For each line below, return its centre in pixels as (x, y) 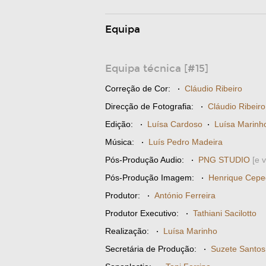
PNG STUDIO (224, 160)
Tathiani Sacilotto (225, 213)
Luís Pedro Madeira (186, 142)
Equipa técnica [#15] (157, 69)
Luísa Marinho (190, 231)
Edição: (119, 124)
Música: (120, 142)
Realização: (127, 231)
